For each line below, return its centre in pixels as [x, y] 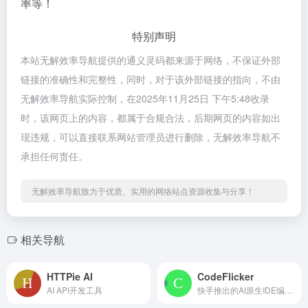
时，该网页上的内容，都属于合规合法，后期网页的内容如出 [151, 117]
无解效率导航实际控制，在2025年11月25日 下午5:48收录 [145, 98]
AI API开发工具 [75, 290]
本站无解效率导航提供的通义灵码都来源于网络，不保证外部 [151, 59]
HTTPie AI [70, 277]
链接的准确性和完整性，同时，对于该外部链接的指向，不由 [151, 79]
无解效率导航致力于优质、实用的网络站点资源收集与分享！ [143, 190]
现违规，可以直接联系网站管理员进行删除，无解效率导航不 [151, 136]
